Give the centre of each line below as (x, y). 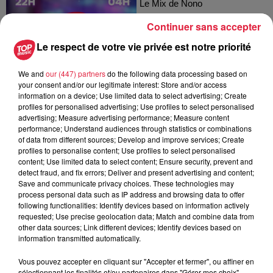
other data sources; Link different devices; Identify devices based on (130, 227)
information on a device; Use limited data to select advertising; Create (133, 95)
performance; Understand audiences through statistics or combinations (135, 128)
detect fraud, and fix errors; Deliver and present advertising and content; (136, 172)
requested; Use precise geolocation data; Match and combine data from (136, 216)
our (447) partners (76, 73)
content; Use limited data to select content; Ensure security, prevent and (136, 161)
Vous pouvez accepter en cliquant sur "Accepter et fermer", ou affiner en (136, 261)
